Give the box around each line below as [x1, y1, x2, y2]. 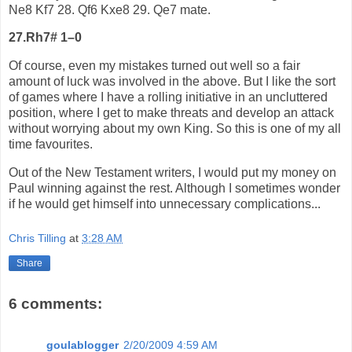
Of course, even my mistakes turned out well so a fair [9, 59, 300, 73]
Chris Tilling [9, 231, 66, 244]
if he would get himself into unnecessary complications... [9, 197, 321, 211]
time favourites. [9, 137, 93, 152]
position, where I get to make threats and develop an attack [9, 106, 334, 120]
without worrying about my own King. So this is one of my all [9, 122, 341, 136]
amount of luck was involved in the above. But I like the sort [9, 75, 335, 89]
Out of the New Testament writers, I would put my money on [9, 166, 336, 180]
